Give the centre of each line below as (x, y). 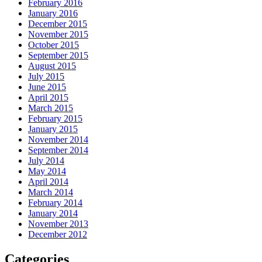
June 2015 (47, 87)
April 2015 (48, 98)
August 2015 (52, 66)
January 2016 (53, 13)
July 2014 (46, 161)
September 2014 (58, 150)
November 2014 (58, 140)
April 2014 (48, 182)
